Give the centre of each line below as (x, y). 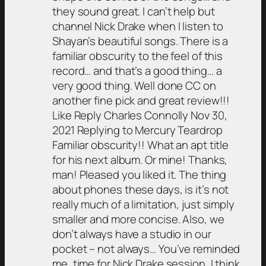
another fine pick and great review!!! (141, 100)
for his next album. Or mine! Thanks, (140, 159)
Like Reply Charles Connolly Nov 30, (140, 115)
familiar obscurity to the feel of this (138, 56)
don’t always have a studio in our (132, 234)
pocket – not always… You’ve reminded (146, 248)
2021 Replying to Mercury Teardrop (137, 130)
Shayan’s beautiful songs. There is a (140, 41)
